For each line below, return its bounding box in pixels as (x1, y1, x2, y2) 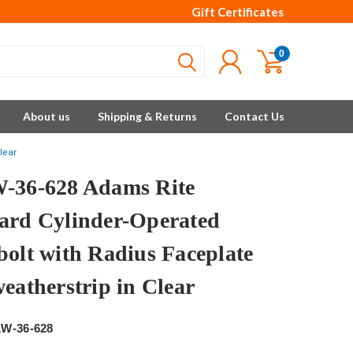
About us (23, 110, 70, 123)
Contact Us (225, 110, 284, 123)
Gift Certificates (191, 5, 284, 19)
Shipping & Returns (98, 110, 197, 123)
